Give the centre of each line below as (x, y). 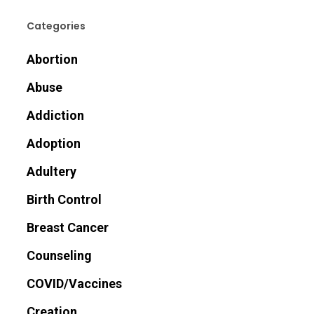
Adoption (53, 144)
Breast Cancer (67, 228)
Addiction (55, 116)
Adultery (51, 172)
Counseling (59, 256)
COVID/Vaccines (74, 284)
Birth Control (64, 200)
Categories (56, 26)
